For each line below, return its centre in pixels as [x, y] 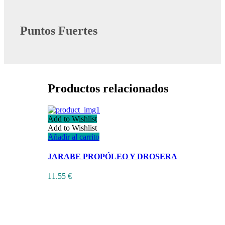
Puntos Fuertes [59, 30]
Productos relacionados [108, 88]
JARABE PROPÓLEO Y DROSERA [113, 156]
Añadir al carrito [74, 137]
